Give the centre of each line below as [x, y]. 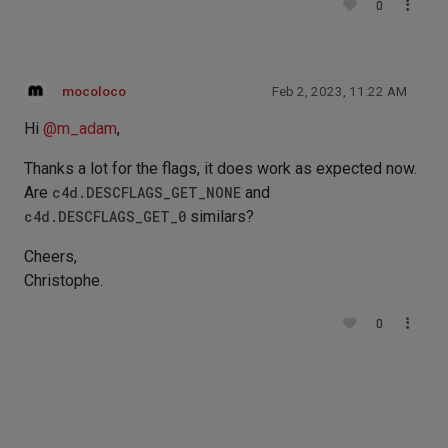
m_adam [87, 128]
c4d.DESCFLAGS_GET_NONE [146, 192]
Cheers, [50, 256]
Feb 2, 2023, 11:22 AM [339, 91]
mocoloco [94, 91]
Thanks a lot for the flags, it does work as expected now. [220, 168]
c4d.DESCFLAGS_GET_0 [105, 216]
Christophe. [63, 280]
